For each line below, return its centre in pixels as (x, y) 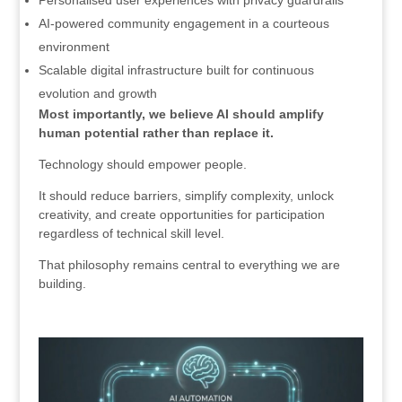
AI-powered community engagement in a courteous (184, 24)
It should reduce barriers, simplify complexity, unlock (186, 196)
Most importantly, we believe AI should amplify (181, 114)
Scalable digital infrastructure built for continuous (176, 70)
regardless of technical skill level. (131, 234)
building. (62, 284)
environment (74, 47)
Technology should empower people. (142, 165)
